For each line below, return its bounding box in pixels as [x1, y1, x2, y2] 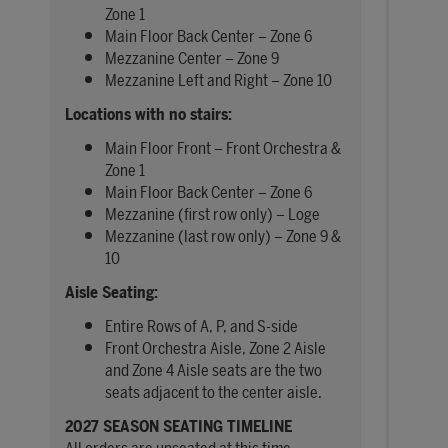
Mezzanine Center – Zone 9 [105, 48, 279, 70]
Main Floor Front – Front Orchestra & [105, 138, 341, 160]
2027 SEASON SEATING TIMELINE [65, 416, 292, 438]
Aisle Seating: [65, 282, 158, 304]
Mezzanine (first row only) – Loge [105, 204, 320, 226]
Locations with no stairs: [65, 104, 232, 126]
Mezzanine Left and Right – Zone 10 [105, 70, 332, 92]
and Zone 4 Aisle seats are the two [105, 360, 322, 382]
